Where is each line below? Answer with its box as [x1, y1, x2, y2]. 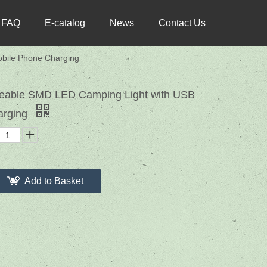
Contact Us [159, 18, 206, 28]
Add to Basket [24, 176, 83, 186]
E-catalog [45, 18, 85, 28]
